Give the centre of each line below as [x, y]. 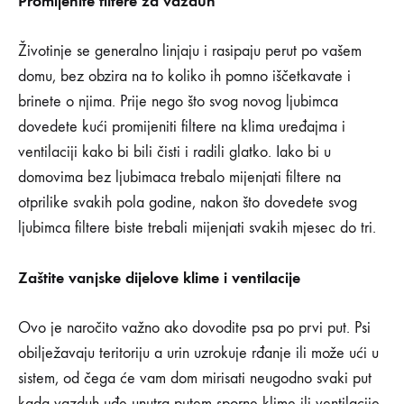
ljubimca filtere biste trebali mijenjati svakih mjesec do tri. [197, 228]
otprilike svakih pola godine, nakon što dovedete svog [188, 203]
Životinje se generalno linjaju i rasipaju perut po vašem [190, 51]
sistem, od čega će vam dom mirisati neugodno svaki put [195, 379]
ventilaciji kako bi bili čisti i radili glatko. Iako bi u [174, 152]
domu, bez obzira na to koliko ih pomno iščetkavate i [184, 77]
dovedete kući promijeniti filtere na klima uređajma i [182, 127]
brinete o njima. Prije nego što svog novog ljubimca [178, 102]
